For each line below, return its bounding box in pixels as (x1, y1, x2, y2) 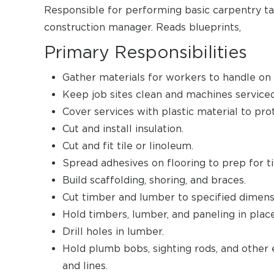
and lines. (62, 260, 108, 272)
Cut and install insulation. (62, 123, 183, 135)
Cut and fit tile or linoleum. (62, 140, 193, 152)
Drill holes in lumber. (62, 226, 164, 237)
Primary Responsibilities (44, 43, 247, 62)
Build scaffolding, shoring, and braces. (62, 174, 246, 186)
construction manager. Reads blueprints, (44, 21, 241, 33)
